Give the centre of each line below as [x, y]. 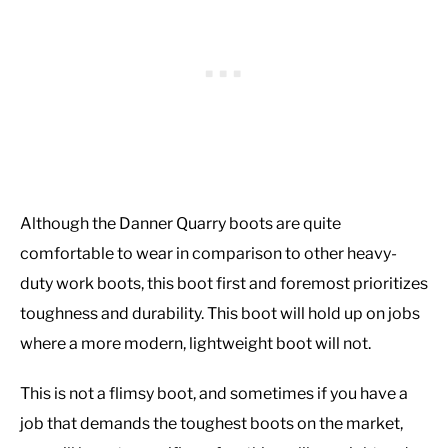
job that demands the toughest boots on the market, [211, 424]
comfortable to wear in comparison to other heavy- [208, 254]
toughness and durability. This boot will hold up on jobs [220, 314]
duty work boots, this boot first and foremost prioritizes [224, 284]
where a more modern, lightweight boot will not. [195, 344]
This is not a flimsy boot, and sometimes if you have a [214, 394]
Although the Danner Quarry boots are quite [180, 224]
